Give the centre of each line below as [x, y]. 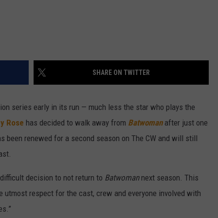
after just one [186, 123]
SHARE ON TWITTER [121, 73]
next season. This [169, 178]
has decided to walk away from [76, 123]
